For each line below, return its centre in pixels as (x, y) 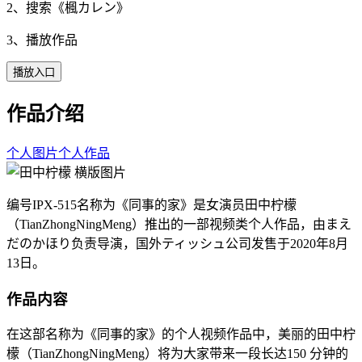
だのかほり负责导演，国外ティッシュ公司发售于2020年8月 (177, 243)
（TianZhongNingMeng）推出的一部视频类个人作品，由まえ (179, 224)
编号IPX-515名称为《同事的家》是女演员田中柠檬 (152, 204)
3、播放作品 (42, 40)
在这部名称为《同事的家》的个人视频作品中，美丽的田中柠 (181, 335)
